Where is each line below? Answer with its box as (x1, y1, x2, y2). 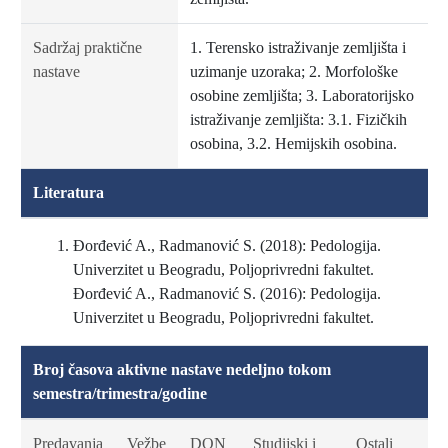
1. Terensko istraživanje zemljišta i (189, 39, 406, 56)
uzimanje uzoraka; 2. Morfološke (189, 63, 398, 80)
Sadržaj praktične (32, 39, 142, 56)
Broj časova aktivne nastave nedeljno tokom (32, 361, 331, 378)
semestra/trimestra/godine (32, 385, 207, 402)
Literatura (32, 184, 104, 201)
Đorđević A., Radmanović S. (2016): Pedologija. (72, 285, 381, 302)
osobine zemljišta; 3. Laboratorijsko (189, 87, 414, 104)
